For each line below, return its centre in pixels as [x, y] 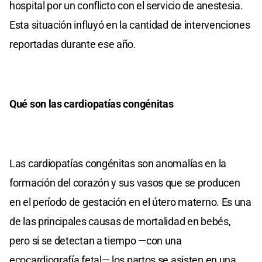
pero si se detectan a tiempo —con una [96, 241]
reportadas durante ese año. [73, 44]
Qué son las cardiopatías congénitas [92, 104]
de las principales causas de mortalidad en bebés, [120, 222]
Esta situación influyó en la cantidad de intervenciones [130, 25]
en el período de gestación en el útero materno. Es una [130, 202]
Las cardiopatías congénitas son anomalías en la [118, 164]
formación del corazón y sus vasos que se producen [125, 183]
